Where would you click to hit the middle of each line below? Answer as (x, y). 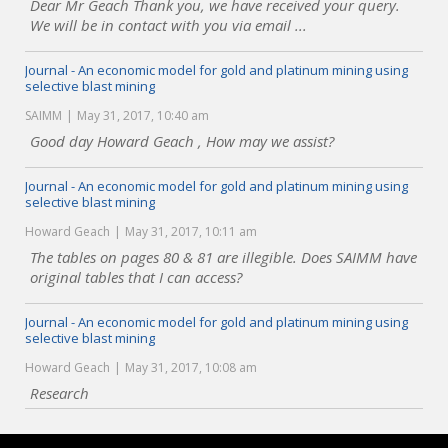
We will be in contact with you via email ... (168, 25)
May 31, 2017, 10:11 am (191, 231)
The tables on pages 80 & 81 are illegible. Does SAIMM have (223, 257)
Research (59, 393)
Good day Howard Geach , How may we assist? (182, 141)
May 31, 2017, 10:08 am (191, 367)
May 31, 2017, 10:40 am (143, 115)
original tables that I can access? (136, 277)
